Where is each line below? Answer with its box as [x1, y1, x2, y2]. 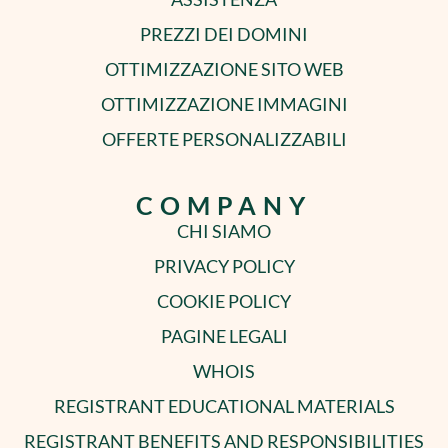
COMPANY [136, 189, 312, 220]
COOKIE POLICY [157, 289, 291, 312]
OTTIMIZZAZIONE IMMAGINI [100, 92, 348, 115]
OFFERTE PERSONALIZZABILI [101, 127, 347, 150]
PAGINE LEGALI [160, 324, 288, 347]
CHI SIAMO [177, 219, 271, 242]
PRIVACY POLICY [153, 254, 295, 277]
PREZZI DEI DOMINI [140, 22, 308, 45]
